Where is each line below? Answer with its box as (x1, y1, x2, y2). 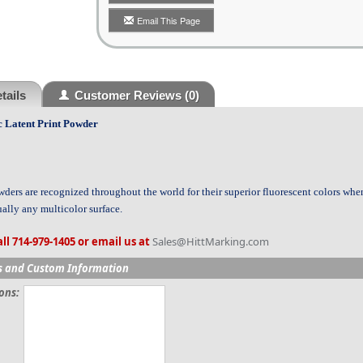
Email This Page (136, 14, 200, 27)
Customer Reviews (75, 88, 181, 102)
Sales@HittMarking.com (152, 234, 269, 249)
